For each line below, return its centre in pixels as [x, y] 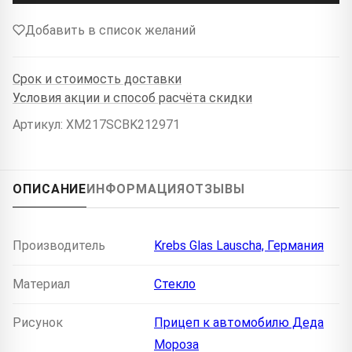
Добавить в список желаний [110, 30]
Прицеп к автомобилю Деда [239, 322]
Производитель [59, 245]
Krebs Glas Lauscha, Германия [239, 245]
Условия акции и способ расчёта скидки [132, 98]
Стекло [175, 284]
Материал [41, 284]
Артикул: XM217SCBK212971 [96, 124]
